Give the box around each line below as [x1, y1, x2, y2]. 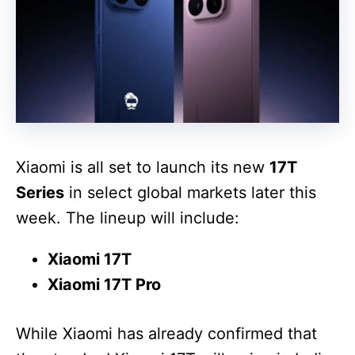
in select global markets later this [64, 182, 316, 202]
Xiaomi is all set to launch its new [16, 157, 269, 177]
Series [16, 182, 64, 202]
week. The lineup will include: [16, 208, 239, 227]
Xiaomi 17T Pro [48, 274, 161, 294]
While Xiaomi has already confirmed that [16, 323, 317, 343]
